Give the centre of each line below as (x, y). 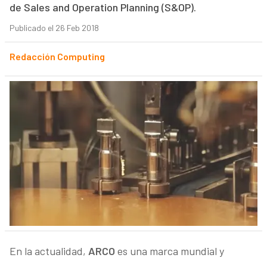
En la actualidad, (49, 251)
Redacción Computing (57, 57)
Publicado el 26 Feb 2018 (54, 28)
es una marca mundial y (170, 251)
